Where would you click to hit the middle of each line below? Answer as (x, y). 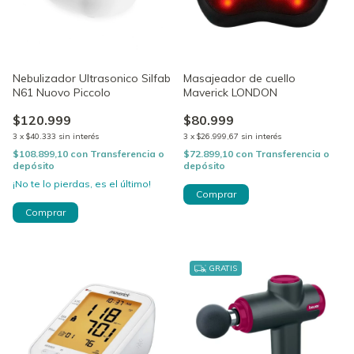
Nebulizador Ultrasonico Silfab (92, 78)
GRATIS (222, 268)
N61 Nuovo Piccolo (62, 92)
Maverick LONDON (230, 92)
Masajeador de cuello (239, 78)
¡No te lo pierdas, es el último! (82, 183)
